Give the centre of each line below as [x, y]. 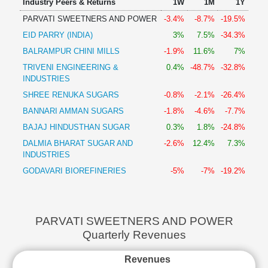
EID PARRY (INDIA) [57, 35]
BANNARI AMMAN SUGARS [73, 111]
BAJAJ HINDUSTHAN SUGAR [76, 127]
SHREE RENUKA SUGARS [71, 95]
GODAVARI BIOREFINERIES [74, 170]
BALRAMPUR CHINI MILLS [71, 51]
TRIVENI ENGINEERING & [70, 67]
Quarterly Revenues [134, 234]
